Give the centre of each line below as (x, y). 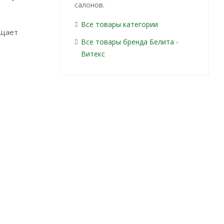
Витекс (93, 54)
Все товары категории (119, 24)
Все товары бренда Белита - (129, 42)
